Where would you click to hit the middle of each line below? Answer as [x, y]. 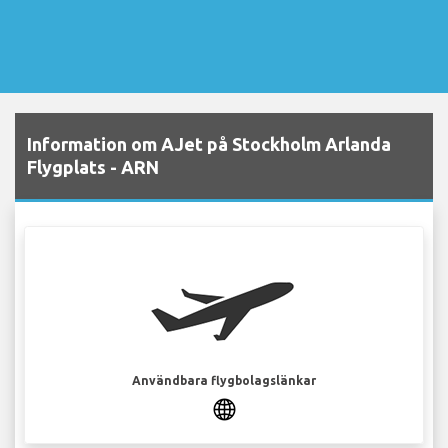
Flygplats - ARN [93, 167]
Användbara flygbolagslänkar [224, 381]
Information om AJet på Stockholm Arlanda [209, 144]
